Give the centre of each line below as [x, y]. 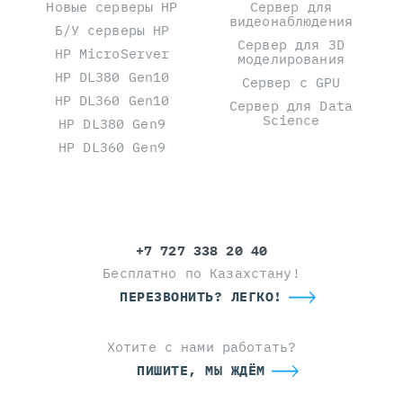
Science [291, 120]
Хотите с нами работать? [201, 347]
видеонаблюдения [291, 21]
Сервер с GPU [291, 82]
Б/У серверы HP [112, 30]
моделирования [291, 59]
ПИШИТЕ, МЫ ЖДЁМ [201, 371]
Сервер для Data [291, 106]
